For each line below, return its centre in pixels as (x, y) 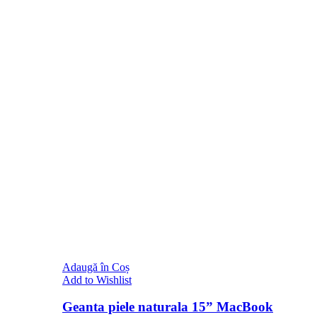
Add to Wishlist (97, 279)
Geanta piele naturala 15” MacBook (168, 307)
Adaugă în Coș (96, 267)
